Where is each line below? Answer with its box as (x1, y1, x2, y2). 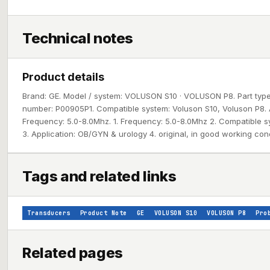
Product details (22, 71, 104, 83)
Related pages (22, 244, 123, 262)
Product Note (80, 209, 127, 217)
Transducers (27, 209, 71, 217)
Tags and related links (22, 168, 177, 185)
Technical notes (22, 30, 133, 47)
